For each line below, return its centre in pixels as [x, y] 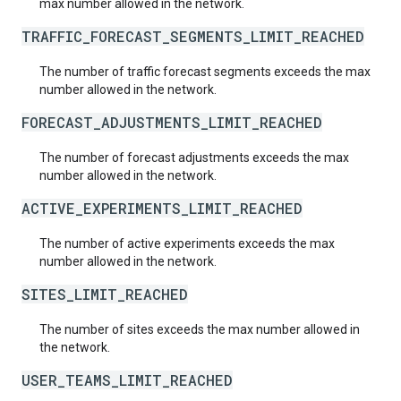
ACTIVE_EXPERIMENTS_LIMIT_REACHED [162, 208]
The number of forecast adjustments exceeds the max [194, 158]
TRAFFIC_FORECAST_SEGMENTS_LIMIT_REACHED [193, 36]
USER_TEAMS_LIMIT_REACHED [127, 380]
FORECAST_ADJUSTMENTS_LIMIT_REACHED [172, 122]
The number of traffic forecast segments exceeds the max [205, 72]
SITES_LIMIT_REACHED [105, 294]
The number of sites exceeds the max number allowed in [200, 329]
